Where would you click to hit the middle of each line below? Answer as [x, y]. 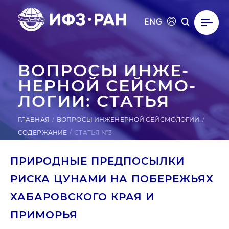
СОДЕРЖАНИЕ [43, 133]
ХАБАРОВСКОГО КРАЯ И [82, 197]
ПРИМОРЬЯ [44, 215]
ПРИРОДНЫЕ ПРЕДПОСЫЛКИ [97, 161]
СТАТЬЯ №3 [93, 133]
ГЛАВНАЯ [34, 119]
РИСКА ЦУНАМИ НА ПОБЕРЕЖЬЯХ [112, 179]
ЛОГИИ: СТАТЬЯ [94, 101]
